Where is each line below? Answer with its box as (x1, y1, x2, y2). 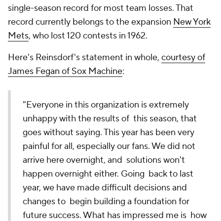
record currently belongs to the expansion (8, 16, 173, 28)
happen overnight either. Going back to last (23, 168, 193, 180)
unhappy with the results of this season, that (23, 113, 197, 124)
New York (173, 16, 211, 28)
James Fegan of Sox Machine (8, 66, 122, 77)
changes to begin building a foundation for (23, 196, 189, 207)
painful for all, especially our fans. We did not (23, 141, 195, 152)
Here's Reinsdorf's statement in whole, (8, 52, 161, 63)
